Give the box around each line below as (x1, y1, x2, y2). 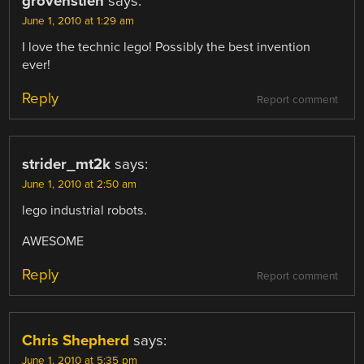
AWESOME (22, 233, 84, 250)
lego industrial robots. (22, 202, 148, 219)
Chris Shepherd (22, 331, 130, 350)
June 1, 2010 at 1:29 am (22, 14, 135, 28)
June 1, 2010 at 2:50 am (22, 178, 137, 192)
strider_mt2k (22, 155, 111, 174)
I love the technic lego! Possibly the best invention (22, 38, 311, 55)
